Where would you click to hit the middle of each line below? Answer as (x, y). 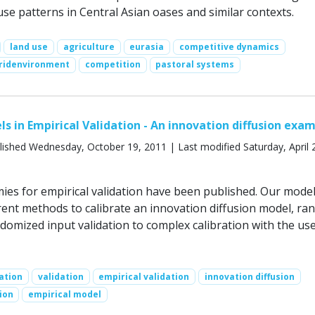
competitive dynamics (229, 47)
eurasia (147, 47)
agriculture (89, 47)
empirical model (65, 294)
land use (29, 47)
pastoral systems (195, 65)
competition (112, 65)
